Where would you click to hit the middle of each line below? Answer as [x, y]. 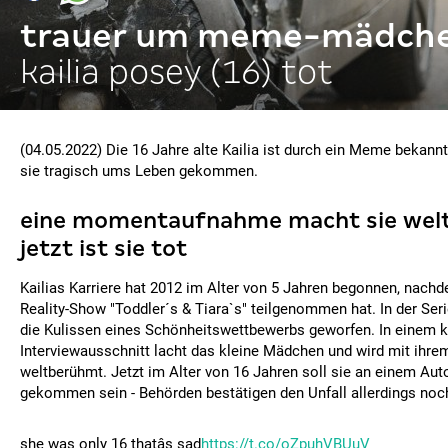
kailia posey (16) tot [176, 71]
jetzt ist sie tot [103, 248]
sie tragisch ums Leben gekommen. [139, 171]
